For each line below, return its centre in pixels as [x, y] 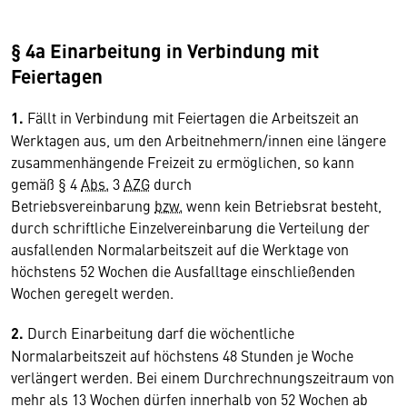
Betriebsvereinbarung [83, 205]
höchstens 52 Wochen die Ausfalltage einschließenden [183, 271]
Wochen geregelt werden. [92, 293]
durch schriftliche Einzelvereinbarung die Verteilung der [190, 227]
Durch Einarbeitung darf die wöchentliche [159, 333]
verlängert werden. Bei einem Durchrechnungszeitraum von [203, 377]
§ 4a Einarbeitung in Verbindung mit [165, 50]
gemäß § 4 [46, 184]
